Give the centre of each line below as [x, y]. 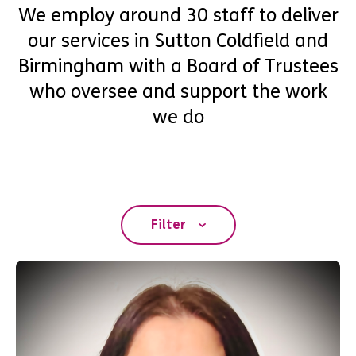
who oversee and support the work [178, 92]
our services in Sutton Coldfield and [178, 41]
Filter [168, 224]
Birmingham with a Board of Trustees [178, 66]
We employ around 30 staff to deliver [178, 15]
